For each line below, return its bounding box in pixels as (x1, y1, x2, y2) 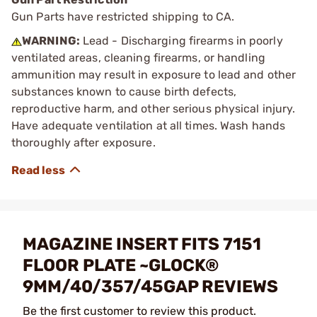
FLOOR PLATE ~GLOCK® (23, 255, 219, 275)
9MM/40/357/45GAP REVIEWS (23, 277, 278, 296)
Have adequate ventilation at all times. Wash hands (11, 119, 286, 132)
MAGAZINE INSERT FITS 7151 (23, 234, 261, 254)
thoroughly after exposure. (11, 136, 156, 149)
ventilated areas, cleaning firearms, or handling (11, 51, 265, 64)
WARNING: (22, 34, 80, 47)
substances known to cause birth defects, (11, 85, 237, 98)
